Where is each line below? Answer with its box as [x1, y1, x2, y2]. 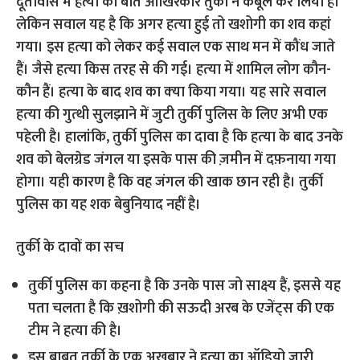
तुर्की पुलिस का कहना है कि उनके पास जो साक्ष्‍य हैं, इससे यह [28, 274, 342, 298]
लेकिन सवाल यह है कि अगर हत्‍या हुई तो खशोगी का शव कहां [16, 13, 332, 37]
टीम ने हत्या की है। [28, 319, 123, 343]
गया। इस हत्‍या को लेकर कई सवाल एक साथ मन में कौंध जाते [16, 35, 336, 59]
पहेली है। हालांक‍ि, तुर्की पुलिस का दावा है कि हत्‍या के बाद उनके [16, 125, 344, 149]
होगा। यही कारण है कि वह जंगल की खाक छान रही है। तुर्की [16, 170, 324, 194]
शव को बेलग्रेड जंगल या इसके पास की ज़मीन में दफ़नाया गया [16, 148, 337, 172]
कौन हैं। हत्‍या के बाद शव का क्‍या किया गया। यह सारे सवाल [16, 80, 327, 104]
